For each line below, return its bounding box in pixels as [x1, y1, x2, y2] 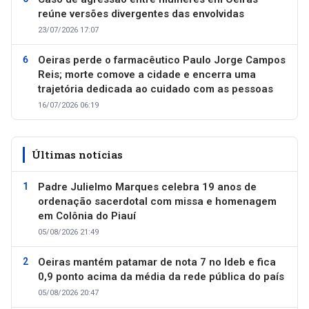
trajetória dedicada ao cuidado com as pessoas [38, 82, 273, 95]
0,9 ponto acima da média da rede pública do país [38, 270, 284, 283]
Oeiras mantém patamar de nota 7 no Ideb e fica [38, 255, 276, 268]
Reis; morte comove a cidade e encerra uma [38, 68, 256, 81]
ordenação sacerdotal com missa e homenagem [38, 195, 277, 208]
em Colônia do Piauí [38, 209, 136, 222]
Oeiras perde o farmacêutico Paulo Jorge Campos [38, 53, 286, 66]
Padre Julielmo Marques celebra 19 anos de [38, 180, 257, 193]
